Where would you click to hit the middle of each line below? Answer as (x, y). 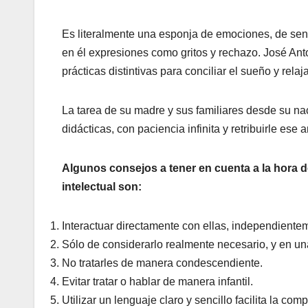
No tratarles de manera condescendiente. (162, 263)
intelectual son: (102, 187)
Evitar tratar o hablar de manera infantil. (157, 282)
